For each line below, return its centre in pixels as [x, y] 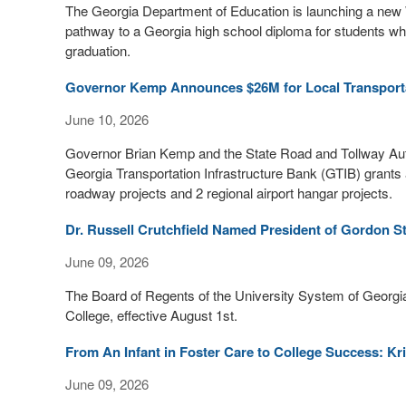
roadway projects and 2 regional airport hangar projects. [229, 193]
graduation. [98, 50]
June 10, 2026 [107, 119]
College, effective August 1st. [151, 315]
